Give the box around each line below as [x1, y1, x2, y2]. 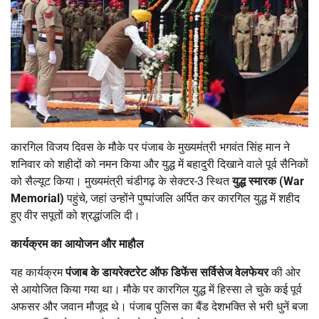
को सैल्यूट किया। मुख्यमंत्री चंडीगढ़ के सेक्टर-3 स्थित [11, 174, 232, 188]
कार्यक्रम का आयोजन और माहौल [11, 236, 144, 251]
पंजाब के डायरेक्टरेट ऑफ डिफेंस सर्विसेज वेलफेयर [66, 265, 268, 279]
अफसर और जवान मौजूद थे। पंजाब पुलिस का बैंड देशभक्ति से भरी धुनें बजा [11, 299, 308, 313]
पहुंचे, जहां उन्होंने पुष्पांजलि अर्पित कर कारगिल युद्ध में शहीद [64, 191, 300, 205]
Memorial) [11, 191, 64, 205]
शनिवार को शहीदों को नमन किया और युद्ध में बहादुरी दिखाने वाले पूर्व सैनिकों [11, 157, 308, 171]
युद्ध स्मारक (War [232, 174, 304, 188]
